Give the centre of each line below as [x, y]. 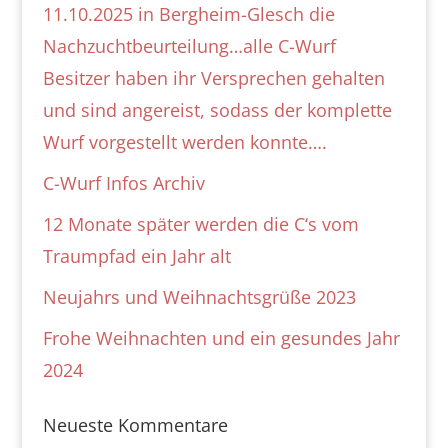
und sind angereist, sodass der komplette [217, 110]
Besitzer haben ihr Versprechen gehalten [213, 78]
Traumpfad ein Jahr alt [136, 256]
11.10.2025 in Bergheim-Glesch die [188, 14]
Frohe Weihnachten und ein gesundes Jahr [221, 338]
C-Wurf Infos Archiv [123, 183]
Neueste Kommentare [135, 425]
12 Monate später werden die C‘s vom [200, 224]
